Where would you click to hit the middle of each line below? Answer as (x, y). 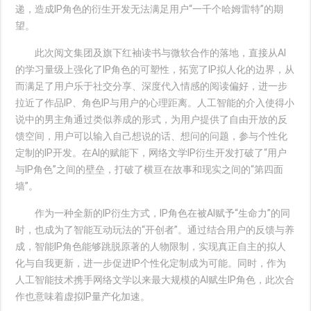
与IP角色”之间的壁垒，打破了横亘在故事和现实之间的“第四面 (150, 169)
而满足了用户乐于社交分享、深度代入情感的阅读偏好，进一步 (152, 86)
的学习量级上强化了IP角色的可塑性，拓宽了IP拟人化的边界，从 (155, 69)
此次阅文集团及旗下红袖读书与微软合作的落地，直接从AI (151, 53)
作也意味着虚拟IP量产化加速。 (83, 296)
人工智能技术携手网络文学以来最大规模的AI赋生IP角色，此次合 (155, 280)
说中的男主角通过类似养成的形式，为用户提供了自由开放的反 (152, 119)
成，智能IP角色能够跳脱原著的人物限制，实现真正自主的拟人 (151, 246)
